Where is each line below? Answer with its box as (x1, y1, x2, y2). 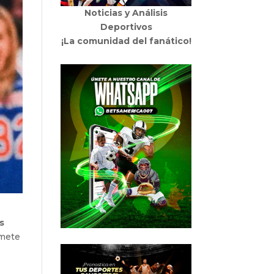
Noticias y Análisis (84, 7, 168, 19)
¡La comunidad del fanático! (61, 35, 191, 47)
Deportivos (100, 21, 152, 33)
